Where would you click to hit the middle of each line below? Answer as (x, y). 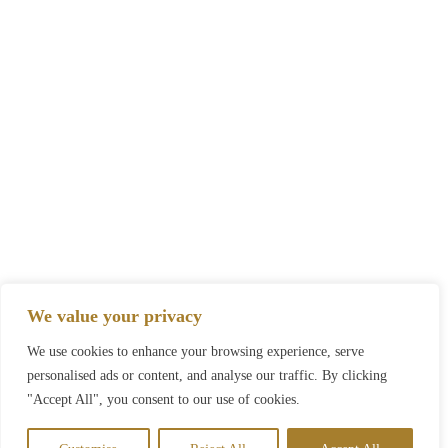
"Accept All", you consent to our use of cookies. (163, 399)
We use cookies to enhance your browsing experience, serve (195, 351)
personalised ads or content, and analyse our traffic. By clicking (207, 375)
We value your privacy (114, 316)
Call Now (224, 433)
